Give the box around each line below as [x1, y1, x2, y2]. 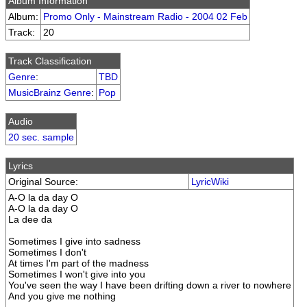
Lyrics [8, 160, 33, 171]
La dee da [8, 214, 52, 225]
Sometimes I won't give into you [8, 269, 145, 280]
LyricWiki [191, 176, 229, 187]
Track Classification [8, 56, 92, 66]
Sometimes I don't [8, 247, 86, 258]
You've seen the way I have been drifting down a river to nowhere [8, 280, 291, 291]
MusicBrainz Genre [8, 87, 91, 98]
